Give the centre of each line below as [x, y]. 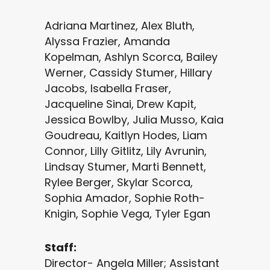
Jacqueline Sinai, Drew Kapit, [121, 104]
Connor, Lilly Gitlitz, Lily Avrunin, [126, 151]
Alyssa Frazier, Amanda [107, 41]
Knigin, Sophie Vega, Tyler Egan [127, 214]
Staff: [61, 247]
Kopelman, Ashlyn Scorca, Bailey [131, 57]
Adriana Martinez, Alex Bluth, [120, 26]
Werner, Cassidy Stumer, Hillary [128, 73]
